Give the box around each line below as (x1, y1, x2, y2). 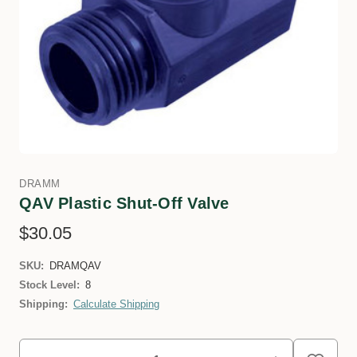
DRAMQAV (49, 260, 101, 272)
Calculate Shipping (73, 298, 159, 310)
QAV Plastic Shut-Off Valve (19, 194, 229, 212)
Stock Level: (19, 279, 80, 291)
